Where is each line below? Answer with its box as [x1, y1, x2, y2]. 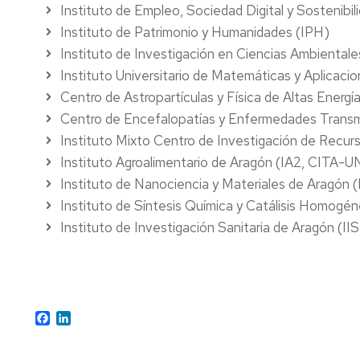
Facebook [50, 308, 104, 325]
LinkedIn [71, 308, 117, 325]
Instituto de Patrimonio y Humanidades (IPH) [60, 22, 329, 41]
